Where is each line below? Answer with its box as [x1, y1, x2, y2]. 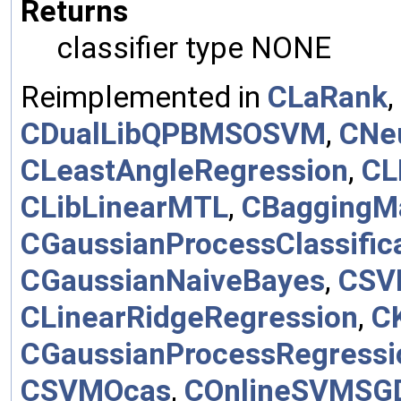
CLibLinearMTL [21, 189, 228, 225]
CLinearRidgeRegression [21, 299, 358, 335]
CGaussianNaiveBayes [21, 262, 325, 298]
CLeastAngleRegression [21, 152, 348, 188]
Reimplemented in [21, 79, 268, 115]
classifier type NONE [56, 30, 331, 65]
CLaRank [268, 79, 388, 115]
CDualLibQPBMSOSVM [21, 115, 326, 151]
